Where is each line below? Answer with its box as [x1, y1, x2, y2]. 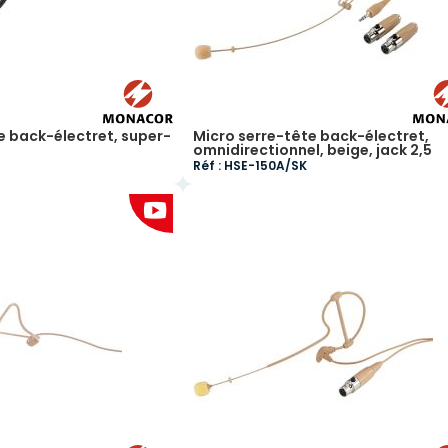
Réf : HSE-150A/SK [192, 157, 307, 174]
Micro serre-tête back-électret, [192, 126, 429, 146]
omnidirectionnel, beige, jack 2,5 [192, 140, 432, 160]
